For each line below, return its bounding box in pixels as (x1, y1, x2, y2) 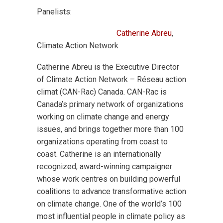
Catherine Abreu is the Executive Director (37, 62, 179, 72)
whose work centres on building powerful (37, 174, 180, 184)
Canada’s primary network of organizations (37, 100, 184, 109)
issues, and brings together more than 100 (37, 124, 184, 134)
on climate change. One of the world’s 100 (37, 199, 182, 209)
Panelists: (37, 7, 72, 16)
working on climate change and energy (37, 112, 169, 121)
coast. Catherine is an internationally (37, 149, 161, 159)
